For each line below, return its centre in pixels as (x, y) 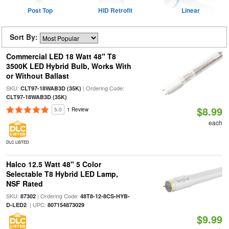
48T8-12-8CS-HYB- (105, 196)
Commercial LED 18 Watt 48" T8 (61, 56)
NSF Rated (24, 184)
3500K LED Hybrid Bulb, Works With (68, 66)
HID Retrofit (115, 10)
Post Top (40, 10)
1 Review (77, 109)
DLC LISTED (17, 142)
